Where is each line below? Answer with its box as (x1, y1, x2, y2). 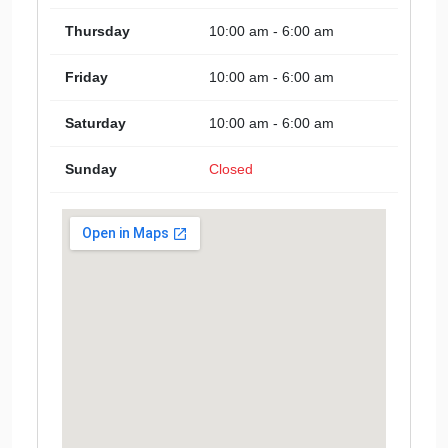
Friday (65, 69, 108, 86)
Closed (209, 161, 253, 178)
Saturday (65, 115, 126, 132)
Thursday (65, 23, 130, 40)
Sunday (65, 161, 117, 178)
